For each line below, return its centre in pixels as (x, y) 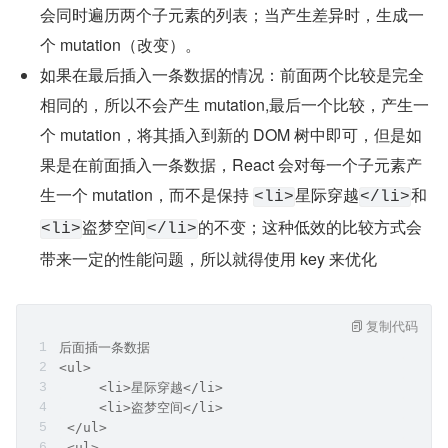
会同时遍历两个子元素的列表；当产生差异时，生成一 (232, 14)
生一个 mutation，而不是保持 (146, 194)
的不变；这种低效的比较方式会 (310, 226)
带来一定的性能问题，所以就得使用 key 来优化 (208, 258)
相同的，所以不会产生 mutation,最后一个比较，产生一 (234, 104)
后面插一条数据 (104, 347)
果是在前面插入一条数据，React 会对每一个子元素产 (231, 164)
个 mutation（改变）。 (120, 44)
